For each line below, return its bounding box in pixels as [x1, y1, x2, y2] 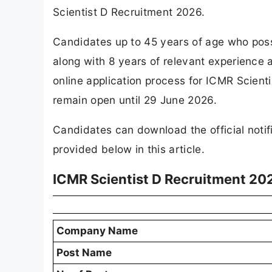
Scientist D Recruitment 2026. [53, 5, 205, 18]
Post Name [56, 246, 112, 259]
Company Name [56, 225, 138, 237]
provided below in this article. [53, 143, 205, 156]
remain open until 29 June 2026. [53, 93, 217, 107]
